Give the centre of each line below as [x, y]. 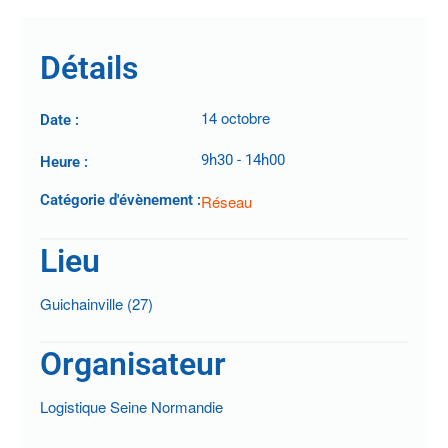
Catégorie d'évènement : [120, 199]
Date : [59, 119]
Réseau [226, 201]
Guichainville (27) [96, 303]
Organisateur [133, 363]
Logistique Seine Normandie [131, 406]
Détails [89, 67]
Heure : [64, 161]
